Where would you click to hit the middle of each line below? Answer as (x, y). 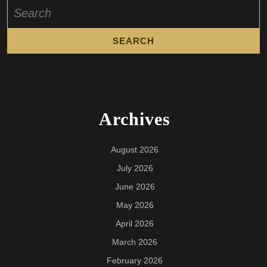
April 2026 (135, 224)
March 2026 (135, 242)
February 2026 (135, 261)
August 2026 (135, 150)
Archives (135, 119)
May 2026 (135, 205)
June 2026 (135, 187)
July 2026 (135, 168)
